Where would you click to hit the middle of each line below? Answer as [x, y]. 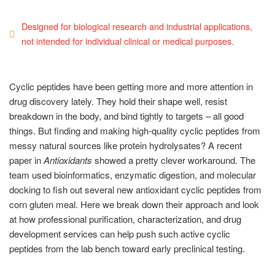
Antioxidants [68, 160]
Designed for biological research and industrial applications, [137, 26]
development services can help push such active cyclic [120, 234]
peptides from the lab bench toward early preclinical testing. [127, 248]
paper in [26, 160]
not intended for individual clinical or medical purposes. [128, 41]
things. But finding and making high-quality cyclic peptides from [135, 130]
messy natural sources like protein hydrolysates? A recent [126, 145]
